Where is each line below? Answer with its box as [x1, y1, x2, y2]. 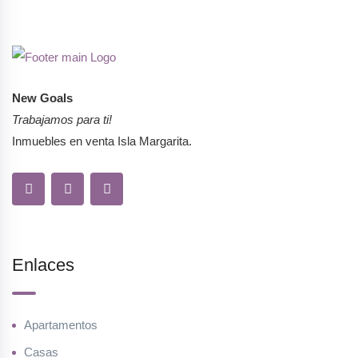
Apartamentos [24, 318, 97, 332]
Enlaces [12, 255, 74, 276]
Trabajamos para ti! [12, 113, 112, 127]
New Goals [12, 91, 73, 105]
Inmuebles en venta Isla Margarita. [12, 134, 192, 149]
